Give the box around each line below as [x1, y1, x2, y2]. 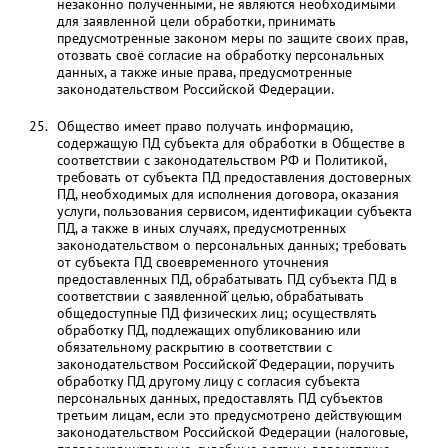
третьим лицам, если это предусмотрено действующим [56, 406, 402, 424]
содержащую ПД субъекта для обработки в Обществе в [56, 134, 405, 152]
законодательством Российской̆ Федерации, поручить [56, 355, 395, 373]
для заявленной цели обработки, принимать [56, 12, 336, 30]
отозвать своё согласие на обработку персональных [56, 46, 384, 64]
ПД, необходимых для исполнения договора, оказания [56, 185, 399, 203]
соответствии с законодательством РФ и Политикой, [56, 151, 386, 169]
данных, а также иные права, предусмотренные [56, 63, 352, 81]
